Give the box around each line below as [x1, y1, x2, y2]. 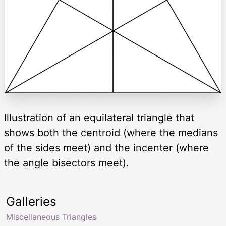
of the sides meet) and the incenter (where [4, 142, 209, 154]
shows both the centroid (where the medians [4, 127, 218, 139]
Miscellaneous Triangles [6, 212, 96, 222]
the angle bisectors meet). [4, 157, 129, 169]
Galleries [6, 194, 56, 209]
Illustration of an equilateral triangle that [4, 111, 194, 124]
